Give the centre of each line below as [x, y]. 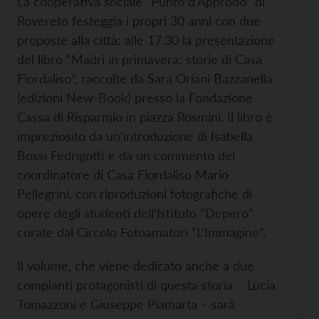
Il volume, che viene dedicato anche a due [136, 266]
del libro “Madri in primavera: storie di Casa [140, 59]
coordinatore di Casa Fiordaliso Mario [123, 174]
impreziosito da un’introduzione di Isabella [135, 136]
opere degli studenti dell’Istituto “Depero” [135, 213]
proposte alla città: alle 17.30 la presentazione [146, 40]
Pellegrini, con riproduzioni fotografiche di [135, 194]
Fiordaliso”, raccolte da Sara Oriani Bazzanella [145, 78]
